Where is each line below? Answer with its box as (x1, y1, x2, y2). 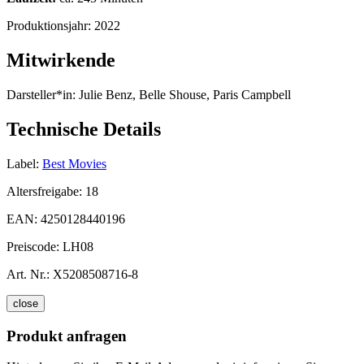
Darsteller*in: (6, 88, 76, 102)
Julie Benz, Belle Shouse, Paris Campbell (76, 88, 291, 102)
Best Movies (42, 156, 106, 171)
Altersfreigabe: (6, 184, 85, 198)
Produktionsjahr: (6, 19, 94, 33)
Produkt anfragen (6, 327, 127, 344)
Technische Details (6, 119, 161, 141)
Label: (6, 156, 39, 171)
